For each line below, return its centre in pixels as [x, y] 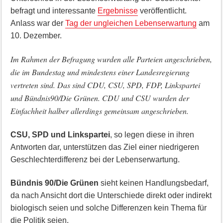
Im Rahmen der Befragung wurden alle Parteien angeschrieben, [111, 59]
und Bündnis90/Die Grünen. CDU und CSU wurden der [100, 98]
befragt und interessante [54, 11]
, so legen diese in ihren [152, 135]
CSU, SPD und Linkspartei [60, 135]
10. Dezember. [36, 36]
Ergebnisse [117, 11]
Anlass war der [38, 23]
